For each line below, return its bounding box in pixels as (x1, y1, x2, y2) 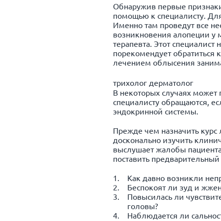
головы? (127, 201, 158, 211)
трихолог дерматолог (113, 77, 193, 87)
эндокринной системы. (113, 106, 198, 116)
